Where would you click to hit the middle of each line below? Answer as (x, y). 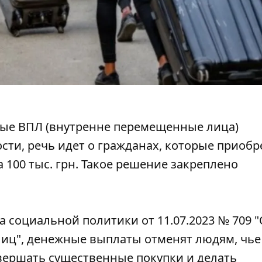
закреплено (204, 164)
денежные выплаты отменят (110, 239)
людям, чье (227, 239)
